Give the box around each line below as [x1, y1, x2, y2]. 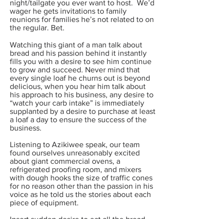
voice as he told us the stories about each [10, 190, 151, 198]
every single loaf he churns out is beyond [10, 74, 150, 82]
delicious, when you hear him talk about [10, 82, 146, 90]
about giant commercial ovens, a [10, 157, 120, 165]
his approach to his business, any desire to [10, 90, 153, 99]
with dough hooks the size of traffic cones [10, 174, 153, 182]
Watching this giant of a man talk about [10, 41, 142, 49]
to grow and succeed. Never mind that [10, 66, 140, 74]
